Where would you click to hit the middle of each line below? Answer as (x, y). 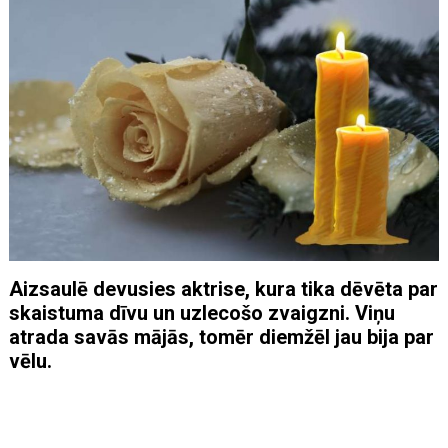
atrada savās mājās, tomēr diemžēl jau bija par (222, 336)
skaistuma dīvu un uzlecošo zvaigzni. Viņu (202, 312)
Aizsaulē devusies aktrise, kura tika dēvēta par (224, 288)
